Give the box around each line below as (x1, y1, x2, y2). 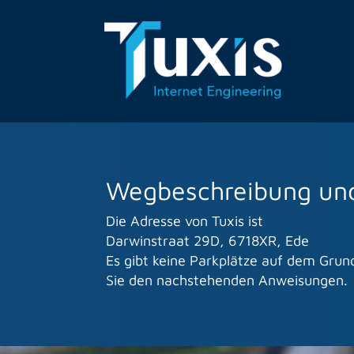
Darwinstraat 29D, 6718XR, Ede (106, 232, 310, 249)
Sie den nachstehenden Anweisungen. (106, 272, 348, 288)
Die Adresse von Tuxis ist (106, 213, 264, 229)
